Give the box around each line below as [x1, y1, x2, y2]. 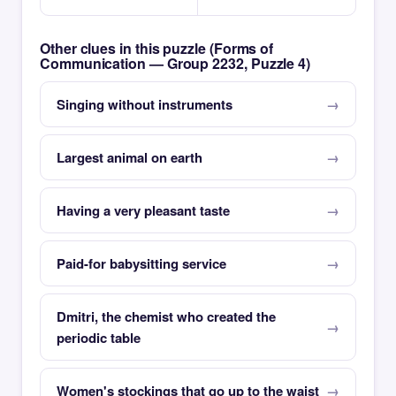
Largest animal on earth [57, 148, 202, 167]
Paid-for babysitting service [57, 254, 226, 273]
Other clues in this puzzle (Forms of [40, 38, 274, 58]
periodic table [57, 328, 141, 347]
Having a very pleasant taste [57, 201, 230, 220]
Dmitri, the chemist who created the [57, 307, 276, 326]
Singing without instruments [57, 95, 232, 114]
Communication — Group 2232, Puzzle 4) [40, 53, 311, 73]
